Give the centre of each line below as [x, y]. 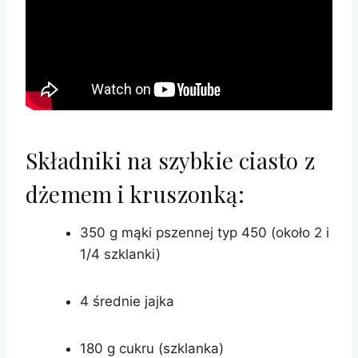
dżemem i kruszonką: [135, 194]
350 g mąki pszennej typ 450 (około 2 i [205, 233]
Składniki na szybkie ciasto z [170, 161]
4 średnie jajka [127, 302]
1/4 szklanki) [120, 255]
